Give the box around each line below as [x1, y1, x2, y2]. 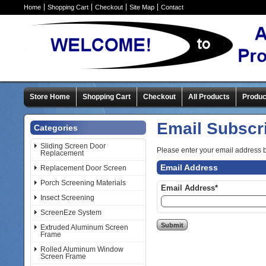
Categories [34, 123, 78, 132]
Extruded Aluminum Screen [40, 223, 128, 232]
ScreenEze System [40, 208, 102, 217]
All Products [188, 93, 230, 101]
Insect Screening [40, 194, 94, 202]
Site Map [129, 4, 154, 11]
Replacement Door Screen [40, 164, 126, 172]
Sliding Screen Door [40, 142, 106, 150]
